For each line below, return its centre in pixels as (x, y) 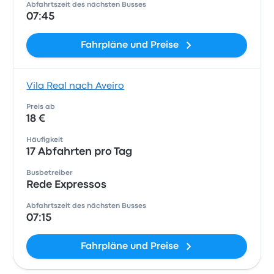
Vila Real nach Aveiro (76, 86)
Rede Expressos (67, 185)
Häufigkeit (45, 140)
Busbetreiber (50, 173)
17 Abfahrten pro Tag (80, 152)
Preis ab (41, 107)
